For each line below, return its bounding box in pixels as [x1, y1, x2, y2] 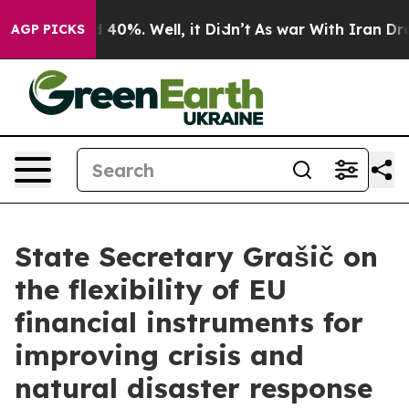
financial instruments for [15, 305, 363, 340]
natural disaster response [15, 371, 372, 405]
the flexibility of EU [15, 272, 287, 307]
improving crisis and [15, 338, 304, 372]
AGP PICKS [11, 21, 85, 37]
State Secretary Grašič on [15, 239, 378, 274]
